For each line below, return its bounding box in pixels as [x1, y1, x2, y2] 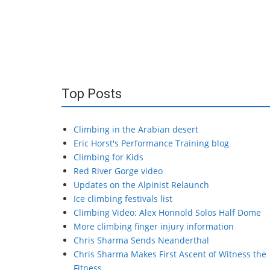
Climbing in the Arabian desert [74, 124, 198, 135]
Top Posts [61, 86, 122, 101]
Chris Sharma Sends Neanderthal [74, 234, 209, 246]
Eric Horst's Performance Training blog [74, 137, 229, 149]
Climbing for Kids [74, 151, 143, 163]
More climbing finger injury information [74, 221, 234, 232]
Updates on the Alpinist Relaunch [74, 179, 209, 190]
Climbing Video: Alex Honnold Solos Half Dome [74, 207, 261, 218]
